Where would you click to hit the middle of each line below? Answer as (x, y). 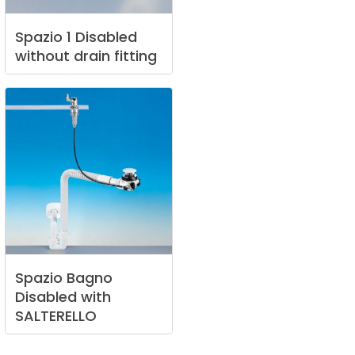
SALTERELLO (56, 316)
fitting (136, 56)
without (42, 56)
